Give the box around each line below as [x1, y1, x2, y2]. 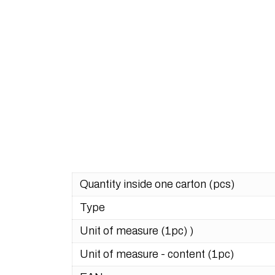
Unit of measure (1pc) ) [80, 225, 193, 237]
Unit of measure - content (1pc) [80, 248, 234, 260]
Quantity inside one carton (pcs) [80, 178, 234, 190]
